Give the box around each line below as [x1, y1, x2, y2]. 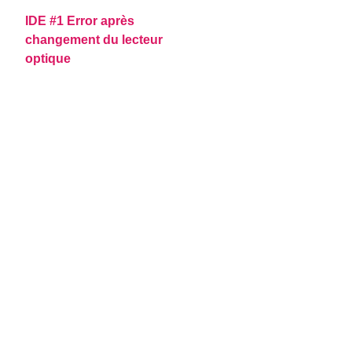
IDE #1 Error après [25, 13, 135, 27]
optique [25, 51, 71, 65]
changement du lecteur [25, 32, 163, 46]
